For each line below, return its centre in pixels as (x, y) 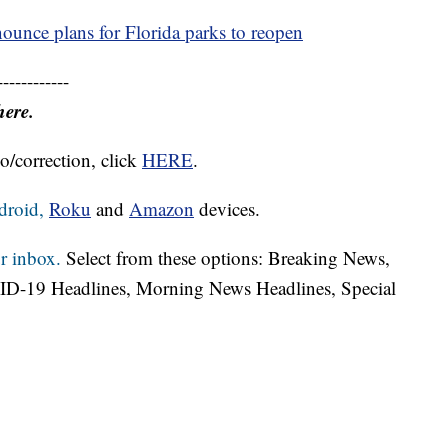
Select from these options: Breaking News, (225, 258)
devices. (227, 209)
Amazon (161, 209)
